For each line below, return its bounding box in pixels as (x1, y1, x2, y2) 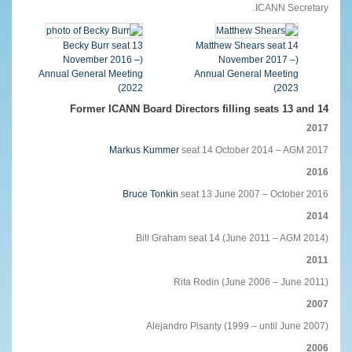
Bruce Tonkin (123, 188, 178, 200)
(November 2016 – (63, 53, 140, 65)
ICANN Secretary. (255, 2, 328, 13)
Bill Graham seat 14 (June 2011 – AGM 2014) (136, 232, 328, 244)
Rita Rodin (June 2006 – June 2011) (174, 276, 328, 288)
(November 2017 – (218, 53, 295, 65)
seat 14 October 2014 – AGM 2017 (179, 144, 328, 156)
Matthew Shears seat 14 (196, 39, 299, 51)
